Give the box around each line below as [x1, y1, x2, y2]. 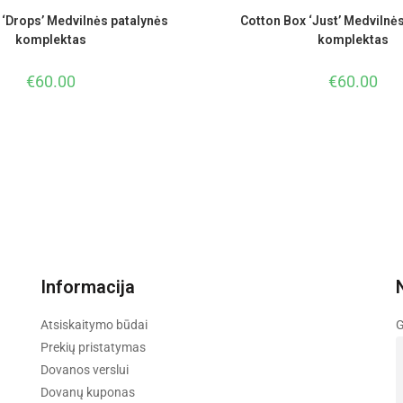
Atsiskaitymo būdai [40, 318, 148, 333]
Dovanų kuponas [40, 385, 135, 400]
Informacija [40, 276, 135, 299]
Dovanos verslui [40, 363, 129, 378]
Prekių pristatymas [40, 340, 146, 355]
